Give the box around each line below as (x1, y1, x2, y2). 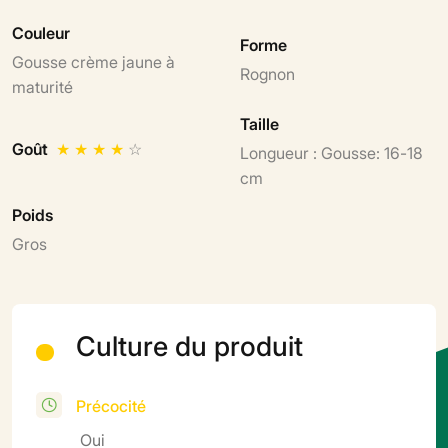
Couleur (12, 20, 70, 43)
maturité (12, 74, 73, 97)
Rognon (240, 62, 295, 85)
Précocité (76, 393, 146, 416)
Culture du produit (76, 325, 303, 362)
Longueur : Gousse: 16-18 (240, 140, 423, 163)
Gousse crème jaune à (12, 49, 175, 72)
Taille (240, 111, 279, 134)
